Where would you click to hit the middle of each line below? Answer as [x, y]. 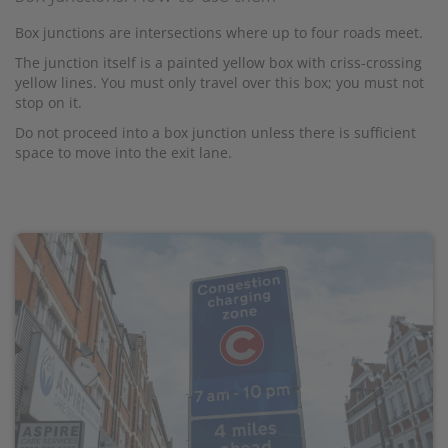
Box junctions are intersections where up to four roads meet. [219, 32]
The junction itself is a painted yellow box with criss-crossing [218, 62]
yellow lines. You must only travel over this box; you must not [219, 82]
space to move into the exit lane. [123, 152]
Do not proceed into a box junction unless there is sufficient [215, 132]
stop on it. [48, 102]
